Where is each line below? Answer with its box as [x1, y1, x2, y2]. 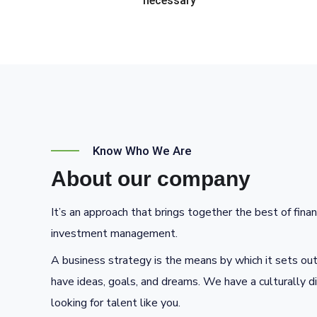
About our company [51, 167, 250, 190]
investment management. [51, 226, 178, 241]
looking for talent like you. [51, 295, 180, 311]
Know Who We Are [90, 144, 195, 158]
